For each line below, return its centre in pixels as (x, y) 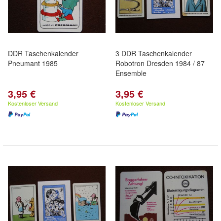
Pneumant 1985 (33, 63)
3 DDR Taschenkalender (154, 53)
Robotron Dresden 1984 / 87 (160, 63)
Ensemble (131, 73)
